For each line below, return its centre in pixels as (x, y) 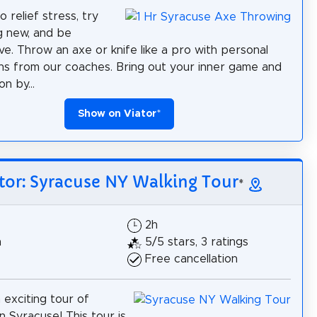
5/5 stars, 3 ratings (197, 242)
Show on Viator (117, 114)
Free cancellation (191, 259)
